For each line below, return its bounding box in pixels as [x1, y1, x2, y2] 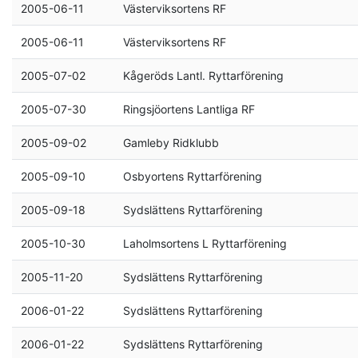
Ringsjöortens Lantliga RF [122, 102, 255, 116]
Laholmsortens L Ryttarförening [122, 237, 287, 250]
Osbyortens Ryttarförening [122, 169, 262, 183]
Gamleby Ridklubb [122, 136, 219, 149]
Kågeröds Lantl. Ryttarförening [122, 69, 284, 82]
